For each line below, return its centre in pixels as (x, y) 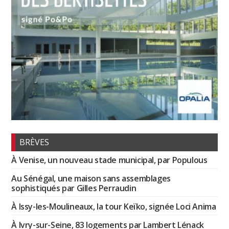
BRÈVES (35, 142)
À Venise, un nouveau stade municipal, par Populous (109, 160)
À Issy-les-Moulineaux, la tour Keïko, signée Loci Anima (114, 207)
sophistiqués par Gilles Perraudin (74, 188)
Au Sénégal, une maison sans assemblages (91, 179)
